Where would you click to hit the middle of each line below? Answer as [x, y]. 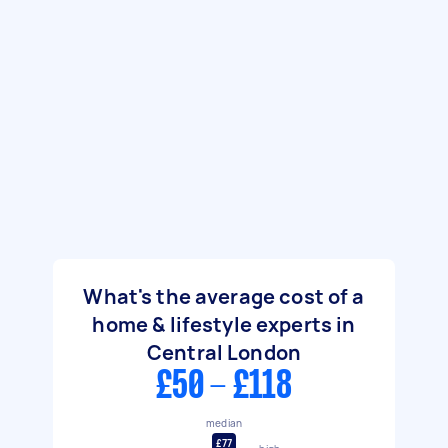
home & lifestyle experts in [224, 324]
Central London [224, 352]
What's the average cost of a [224, 296]
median [224, 422]
